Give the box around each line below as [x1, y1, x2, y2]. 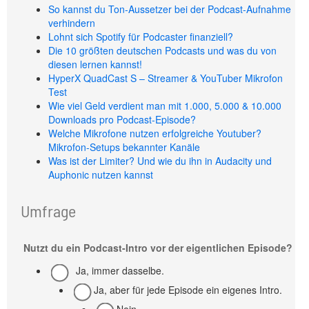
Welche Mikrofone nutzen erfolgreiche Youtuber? [48, 126, 261, 140]
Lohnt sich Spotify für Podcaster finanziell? [48, 30, 233, 43]
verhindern [48, 16, 95, 30]
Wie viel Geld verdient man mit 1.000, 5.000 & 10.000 [48, 99, 281, 112]
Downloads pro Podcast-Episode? [48, 112, 196, 126]
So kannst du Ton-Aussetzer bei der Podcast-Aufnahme [48, 2, 291, 16]
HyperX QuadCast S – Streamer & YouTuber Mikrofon [48, 71, 283, 85]
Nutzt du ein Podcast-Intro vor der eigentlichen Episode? [23, 241, 292, 255]
